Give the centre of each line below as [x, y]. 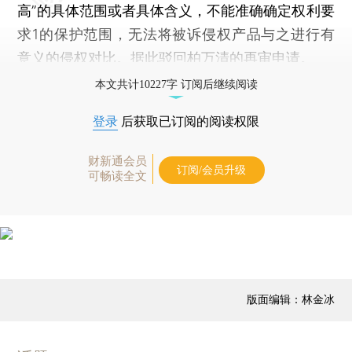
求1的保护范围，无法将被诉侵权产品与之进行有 [176, 34]
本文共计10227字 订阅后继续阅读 [176, 84]
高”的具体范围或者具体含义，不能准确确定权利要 [176, 10]
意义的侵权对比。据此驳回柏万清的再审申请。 [166, 57]
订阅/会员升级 [211, 170]
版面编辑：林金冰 [290, 299]
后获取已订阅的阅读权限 [189, 121]
